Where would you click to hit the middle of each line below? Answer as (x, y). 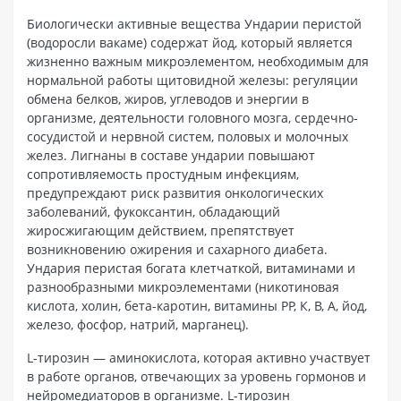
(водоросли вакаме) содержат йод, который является (190, 42)
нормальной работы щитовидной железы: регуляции (192, 80)
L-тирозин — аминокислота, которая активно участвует (199, 357)
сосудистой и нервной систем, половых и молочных (188, 136)
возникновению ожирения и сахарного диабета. (177, 249)
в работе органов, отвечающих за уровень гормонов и (196, 376)
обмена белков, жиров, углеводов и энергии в (168, 98)
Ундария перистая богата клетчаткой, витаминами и (191, 268)
